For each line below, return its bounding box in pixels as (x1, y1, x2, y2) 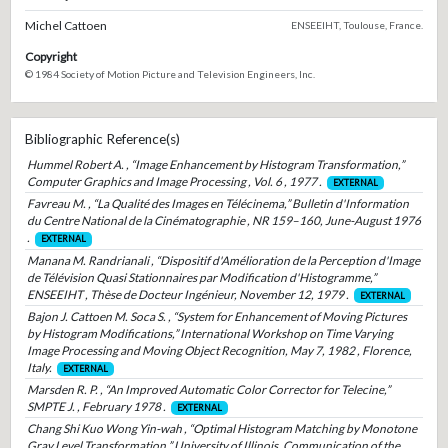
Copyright (24, 48, 77, 64)
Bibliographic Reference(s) (24, 131, 180, 148)
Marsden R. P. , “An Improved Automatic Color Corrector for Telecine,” (26, 381, 390, 397)
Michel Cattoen (24, 18, 107, 34)
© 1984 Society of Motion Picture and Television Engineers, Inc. (24, 67, 315, 80)
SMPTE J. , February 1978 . (26, 398, 166, 414)
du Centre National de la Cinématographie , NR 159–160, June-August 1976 (26, 213, 421, 229)
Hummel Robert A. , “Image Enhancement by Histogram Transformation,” (26, 157, 404, 173)
